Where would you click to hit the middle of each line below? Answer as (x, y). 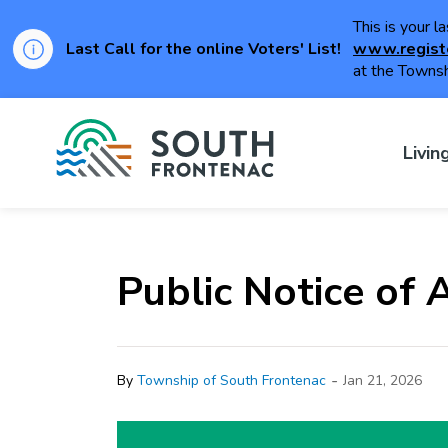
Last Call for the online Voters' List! (203, 49)
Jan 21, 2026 (382, 380)
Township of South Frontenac (231, 380)
